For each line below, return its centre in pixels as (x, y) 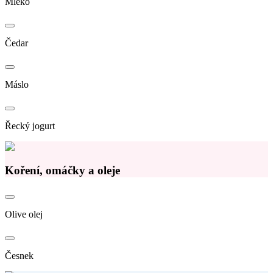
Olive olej (24, 214)
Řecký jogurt (30, 126)
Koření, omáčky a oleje (62, 170)
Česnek (19, 256)
